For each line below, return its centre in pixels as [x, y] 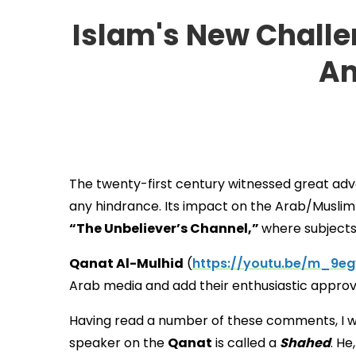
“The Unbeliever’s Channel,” [165, 229]
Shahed [305, 343]
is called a [246, 343]
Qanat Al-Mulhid [126, 264]
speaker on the [118, 343]
